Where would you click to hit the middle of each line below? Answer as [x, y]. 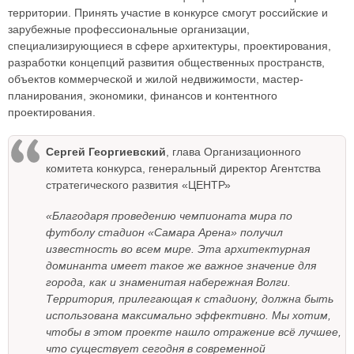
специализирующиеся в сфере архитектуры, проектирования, [169, 46]
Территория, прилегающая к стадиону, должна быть [190, 299]
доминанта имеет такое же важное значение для [181, 266]
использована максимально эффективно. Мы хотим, [188, 316]
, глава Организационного [233, 152]
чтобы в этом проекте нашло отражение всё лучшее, [194, 332]
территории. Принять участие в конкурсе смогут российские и [168, 13]
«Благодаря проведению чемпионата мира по [169, 216]
